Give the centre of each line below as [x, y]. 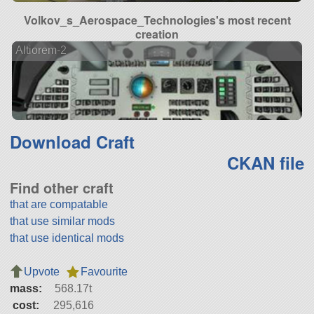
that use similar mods [62, 221]
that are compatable [59, 204]
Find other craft [61, 187]
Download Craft [72, 141]
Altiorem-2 [41, 50]
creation [157, 34]
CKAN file [266, 162]
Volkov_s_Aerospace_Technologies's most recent [157, 20]
